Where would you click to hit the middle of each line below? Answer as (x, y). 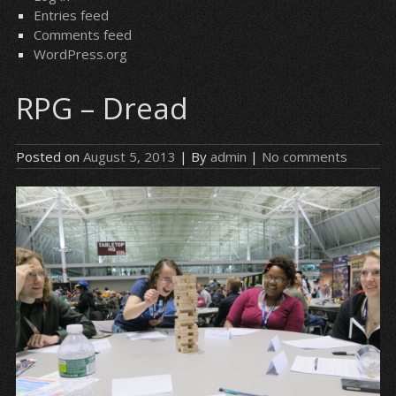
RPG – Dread (102, 108)
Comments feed (82, 34)
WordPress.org (80, 54)
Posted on (49, 156)
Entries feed (71, 15)
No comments (304, 156)
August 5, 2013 (129, 156)
